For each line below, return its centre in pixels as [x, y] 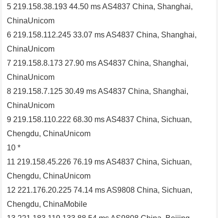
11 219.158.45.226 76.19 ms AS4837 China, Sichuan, [100, 162]
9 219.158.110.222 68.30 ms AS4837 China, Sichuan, [100, 120]
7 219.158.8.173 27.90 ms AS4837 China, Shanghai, [98, 63]
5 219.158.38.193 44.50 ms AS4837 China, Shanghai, [100, 7]
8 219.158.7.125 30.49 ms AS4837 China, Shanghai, [98, 91]
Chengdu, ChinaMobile [47, 204]
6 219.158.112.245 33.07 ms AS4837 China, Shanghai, [102, 35]
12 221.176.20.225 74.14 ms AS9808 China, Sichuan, [100, 190]
